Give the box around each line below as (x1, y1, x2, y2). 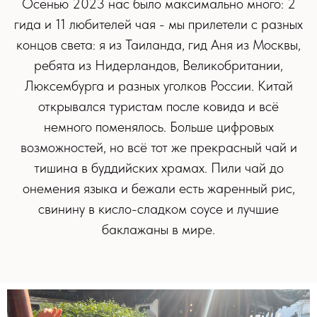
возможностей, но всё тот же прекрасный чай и (20, 138, 297, 156)
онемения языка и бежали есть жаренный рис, (22, 179, 295, 197)
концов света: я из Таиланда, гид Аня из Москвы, (16, 35, 301, 53)
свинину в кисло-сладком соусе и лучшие (38, 200, 279, 217)
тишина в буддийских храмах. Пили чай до (33, 158, 284, 176)
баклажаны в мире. (102, 220, 215, 238)
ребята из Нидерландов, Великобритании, (34, 56, 283, 74)
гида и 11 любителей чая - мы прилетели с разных (14, 15, 303, 33)
